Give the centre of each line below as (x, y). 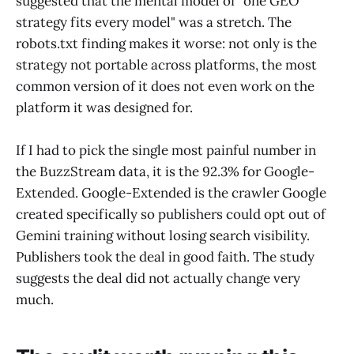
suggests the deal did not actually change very (158, 279)
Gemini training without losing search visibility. (163, 236)
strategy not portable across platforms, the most (166, 65)
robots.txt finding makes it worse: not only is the (166, 44)
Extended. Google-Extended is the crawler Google (171, 193)
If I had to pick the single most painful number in (166, 151)
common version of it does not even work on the (165, 87)
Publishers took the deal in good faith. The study (165, 257)
